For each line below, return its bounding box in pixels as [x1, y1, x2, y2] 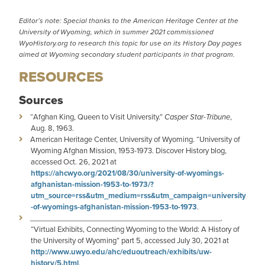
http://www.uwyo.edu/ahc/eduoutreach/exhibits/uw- [31, 246, 212, 258]
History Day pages [183, 38, 242, 49]
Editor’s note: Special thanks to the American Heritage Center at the [19, 15, 238, 27]
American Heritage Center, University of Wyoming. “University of [30, 134, 240, 146]
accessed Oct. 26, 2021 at [31, 156, 117, 168]
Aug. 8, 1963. [31, 122, 74, 134]
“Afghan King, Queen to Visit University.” [30, 111, 164, 123]
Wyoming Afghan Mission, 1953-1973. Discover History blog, [31, 145, 227, 157]
